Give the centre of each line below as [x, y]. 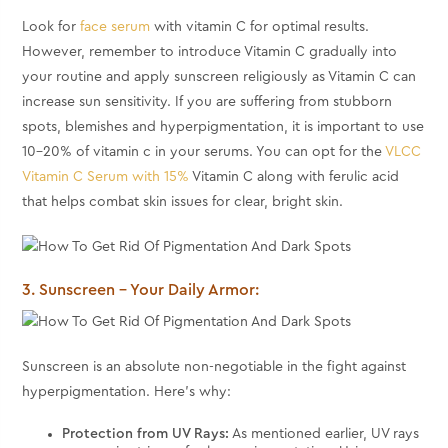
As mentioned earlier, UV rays [324, 434]
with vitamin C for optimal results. [260, 26]
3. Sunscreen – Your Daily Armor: [141, 289]
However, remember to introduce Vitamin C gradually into [210, 51]
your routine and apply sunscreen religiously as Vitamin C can [219, 76]
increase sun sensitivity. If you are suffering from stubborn [207, 101]
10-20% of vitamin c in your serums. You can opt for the [204, 151]
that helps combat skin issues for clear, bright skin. [183, 201]
